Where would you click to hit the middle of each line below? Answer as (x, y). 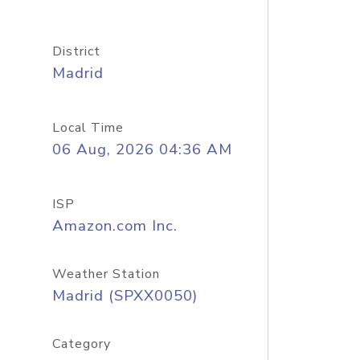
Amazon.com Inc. (115, 226)
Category (81, 344)
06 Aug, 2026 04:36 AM (142, 149)
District (76, 51)
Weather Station (106, 274)
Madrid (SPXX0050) (125, 296)
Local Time (88, 128)
